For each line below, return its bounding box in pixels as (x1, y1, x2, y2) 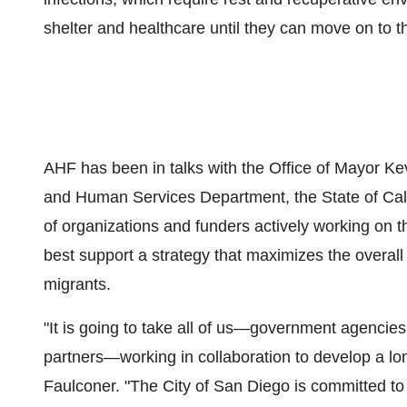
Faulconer (44, 377, 115, 395)
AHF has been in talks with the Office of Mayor (44, 159, 384, 177)
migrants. (44, 275, 111, 293)
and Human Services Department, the (44, 188, 322, 206)
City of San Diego (163, 377, 290, 395)
